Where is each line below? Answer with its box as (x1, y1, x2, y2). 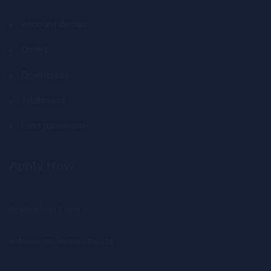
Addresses (21, 94, 65, 106)
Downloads (21, 69, 68, 80)
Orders (21, 44, 48, 55)
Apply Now (9, 157, 74, 174)
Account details (21, 18, 87, 30)
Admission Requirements (9, 235, 113, 246)
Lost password (21, 120, 85, 131)
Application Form (9, 204, 80, 215)
